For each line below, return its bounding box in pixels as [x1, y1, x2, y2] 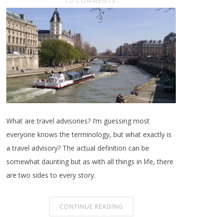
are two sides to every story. [6, 170, 96, 180]
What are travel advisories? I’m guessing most [6, 116, 150, 125]
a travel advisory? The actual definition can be [6, 143, 150, 153]
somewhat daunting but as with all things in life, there [6, 156, 174, 166]
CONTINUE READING [59, 202, 123, 211]
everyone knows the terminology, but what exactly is [6, 129, 172, 139]
